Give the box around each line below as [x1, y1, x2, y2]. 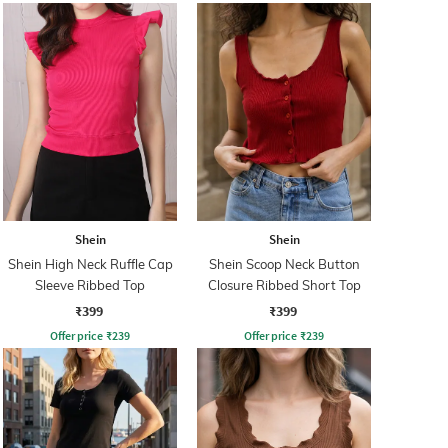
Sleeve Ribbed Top [35, 276, 145, 293]
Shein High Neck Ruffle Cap [7, 255, 173, 272]
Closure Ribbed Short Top [207, 276, 361, 293]
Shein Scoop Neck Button [208, 255, 360, 272]
